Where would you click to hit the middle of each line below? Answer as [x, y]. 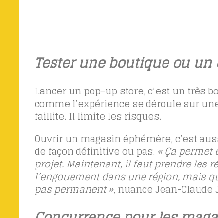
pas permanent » [74, 189]
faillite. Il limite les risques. [98, 117]
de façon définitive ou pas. [94, 151]
